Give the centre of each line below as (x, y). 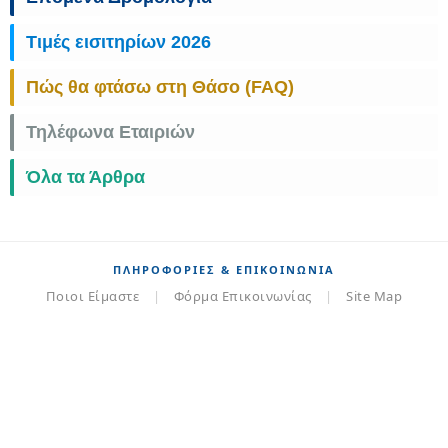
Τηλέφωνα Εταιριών (110, 132)
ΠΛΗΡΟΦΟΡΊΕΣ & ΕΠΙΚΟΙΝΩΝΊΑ (224, 270)
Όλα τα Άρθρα (85, 177)
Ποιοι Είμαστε (92, 296)
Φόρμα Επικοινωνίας (242, 296)
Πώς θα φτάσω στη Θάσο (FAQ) (160, 87)
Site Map (374, 296)
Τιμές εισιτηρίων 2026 (118, 42)
